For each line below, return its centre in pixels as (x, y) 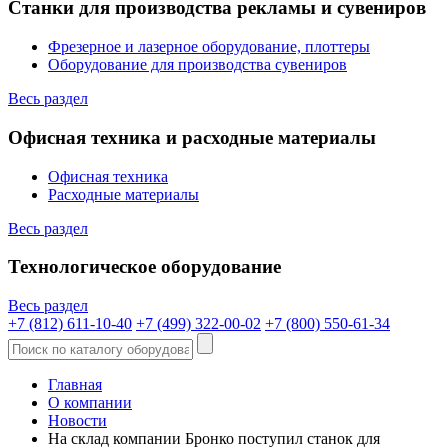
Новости (77, 421)
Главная (75, 385)
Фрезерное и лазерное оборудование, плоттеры (209, 47)
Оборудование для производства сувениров (197, 65)
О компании (90, 403)
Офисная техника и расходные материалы (192, 137)
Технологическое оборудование (144, 267)
